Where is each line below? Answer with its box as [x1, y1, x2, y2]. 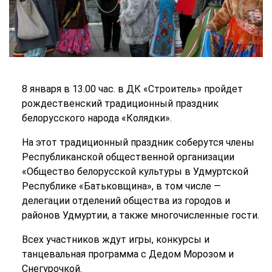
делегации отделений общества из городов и [21, 195, 230, 207]
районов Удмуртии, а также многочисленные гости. [21, 209, 259, 222]
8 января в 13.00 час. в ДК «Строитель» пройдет [21, 83, 243, 95]
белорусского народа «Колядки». [21, 112, 172, 124]
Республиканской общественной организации [21, 151, 234, 163]
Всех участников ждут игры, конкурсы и [21, 234, 209, 246]
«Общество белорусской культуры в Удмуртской [21, 166, 248, 178]
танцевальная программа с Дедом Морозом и [21, 248, 234, 260]
